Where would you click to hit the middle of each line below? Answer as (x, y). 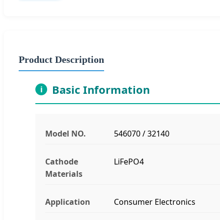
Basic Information (101, 89)
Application (68, 202)
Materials (64, 174)
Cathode (62, 161)
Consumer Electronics (155, 202)
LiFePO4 (129, 161)
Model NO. (66, 133)
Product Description (61, 59)
